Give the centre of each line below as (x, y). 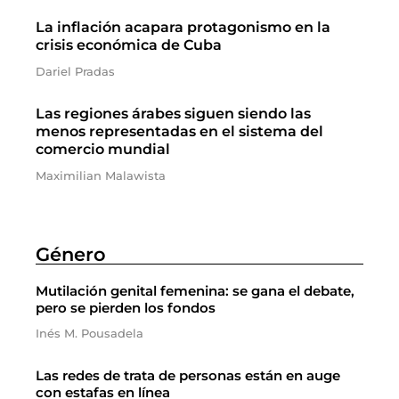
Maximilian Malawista (101, 175)
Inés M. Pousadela (90, 333)
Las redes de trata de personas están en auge (188, 375)
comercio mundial (103, 149)
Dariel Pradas (75, 71)
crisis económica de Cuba (129, 45)
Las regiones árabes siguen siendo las (173, 114)
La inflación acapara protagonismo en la (183, 27)
